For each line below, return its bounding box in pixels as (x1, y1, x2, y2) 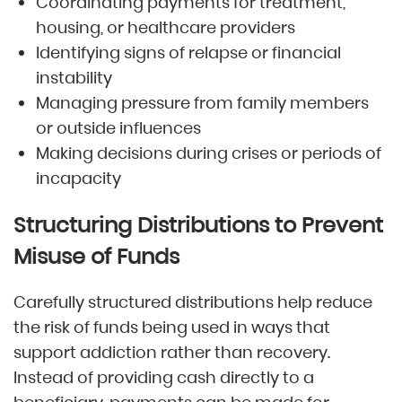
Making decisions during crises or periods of (36, 142, 381, 165)
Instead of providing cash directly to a (13, 366, 314, 389)
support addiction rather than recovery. (13, 341, 330, 364)
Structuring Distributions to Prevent (13, 210, 383, 240)
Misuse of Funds (13, 241, 179, 272)
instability (36, 66, 112, 90)
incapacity (36, 167, 121, 190)
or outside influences (36, 117, 201, 140)
